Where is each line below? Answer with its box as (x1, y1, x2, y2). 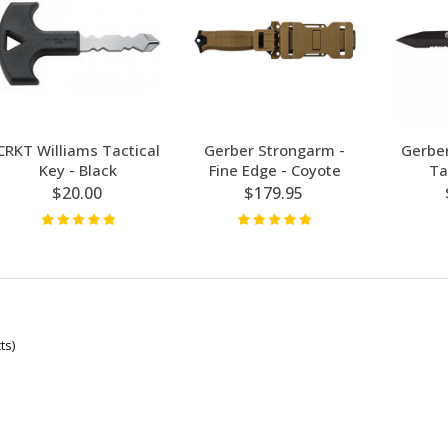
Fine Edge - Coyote (208, 159, 341, 180)
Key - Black (39, 159, 118, 180)
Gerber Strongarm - (204, 139, 346, 160)
